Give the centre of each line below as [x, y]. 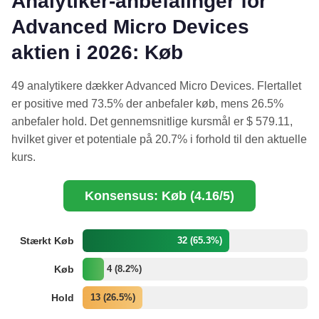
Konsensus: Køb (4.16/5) [159, 196]
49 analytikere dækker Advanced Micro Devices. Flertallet [156, 86]
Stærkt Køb [47, 241]
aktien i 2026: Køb [97, 53]
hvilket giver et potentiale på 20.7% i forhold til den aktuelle [159, 140]
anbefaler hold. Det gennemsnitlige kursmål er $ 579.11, [152, 122]
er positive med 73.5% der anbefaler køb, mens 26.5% [147, 104]
